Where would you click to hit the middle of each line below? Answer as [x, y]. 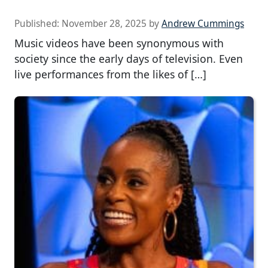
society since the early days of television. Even [129, 58]
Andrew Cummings [203, 23]
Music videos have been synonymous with [119, 43]
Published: [38, 23]
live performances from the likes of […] [110, 74]
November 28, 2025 [104, 23]
